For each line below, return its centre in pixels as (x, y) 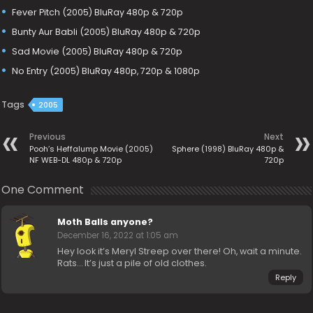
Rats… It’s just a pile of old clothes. (132, 263)
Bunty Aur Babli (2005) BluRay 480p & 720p (107, 31)
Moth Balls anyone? (105, 222)
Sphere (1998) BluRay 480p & (227, 149)
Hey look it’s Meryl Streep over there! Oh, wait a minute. (180, 251)
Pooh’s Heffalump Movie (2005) (92, 149)
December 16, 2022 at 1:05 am (118, 235)
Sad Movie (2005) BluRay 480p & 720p (97, 51)
